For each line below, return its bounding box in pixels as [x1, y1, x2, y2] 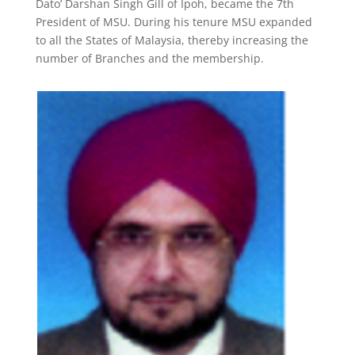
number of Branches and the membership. [35, 51, 264, 66]
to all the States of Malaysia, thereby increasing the [35, 32, 308, 48]
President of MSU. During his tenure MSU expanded [35, 14, 312, 29]
